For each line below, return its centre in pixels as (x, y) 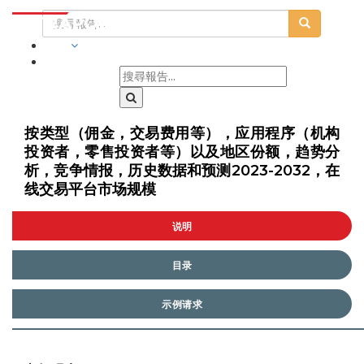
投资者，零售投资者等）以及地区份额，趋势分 (182, 152)
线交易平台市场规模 (90, 189)
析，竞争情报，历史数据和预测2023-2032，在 (182, 171)
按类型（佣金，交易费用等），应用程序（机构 (182, 133)
